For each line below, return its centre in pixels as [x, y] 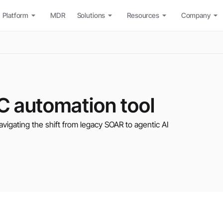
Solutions [91, 15]
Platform [16, 15]
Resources [143, 15]
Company [196, 15]
